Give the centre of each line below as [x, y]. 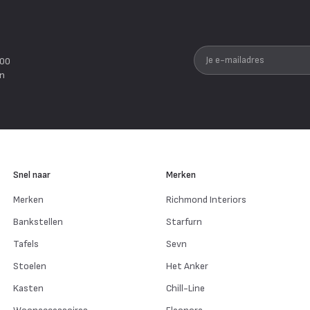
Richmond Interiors [206, 199]
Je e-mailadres [226, 53]
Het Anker [187, 266]
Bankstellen [38, 221]
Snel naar [31, 174]
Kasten [28, 288]
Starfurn [184, 221]
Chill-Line [185, 288]
